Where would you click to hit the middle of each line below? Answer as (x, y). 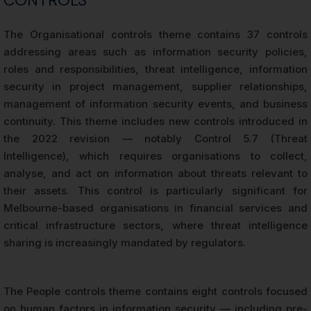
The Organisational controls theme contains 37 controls (155, 34)
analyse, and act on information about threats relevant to (155, 173)
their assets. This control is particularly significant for (155, 190)
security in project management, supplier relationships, (155, 86)
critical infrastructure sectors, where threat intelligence (155, 225)
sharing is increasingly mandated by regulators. (125, 242)
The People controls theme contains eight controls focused (155, 291)
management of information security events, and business (155, 103)
